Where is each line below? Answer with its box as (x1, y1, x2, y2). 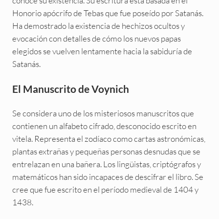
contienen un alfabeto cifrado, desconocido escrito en (12, 120, 197, 131)
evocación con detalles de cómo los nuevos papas (12, 33, 181, 44)
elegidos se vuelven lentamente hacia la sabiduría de (12, 45, 192, 56)
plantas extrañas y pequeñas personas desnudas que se (12, 146, 200, 156)
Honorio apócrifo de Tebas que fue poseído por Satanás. (12, 7, 203, 18)
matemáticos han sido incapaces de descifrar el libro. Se (12, 171, 203, 182)
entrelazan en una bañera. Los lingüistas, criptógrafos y (12, 158, 201, 169)
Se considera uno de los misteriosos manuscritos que (12, 108, 194, 118)
